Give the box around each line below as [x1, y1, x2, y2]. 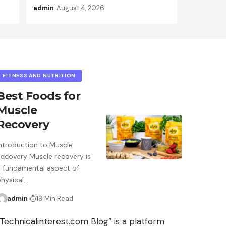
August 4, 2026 [56, 4, 104, 13]
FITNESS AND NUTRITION [3, 72, 76, 79]
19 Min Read [36, 194, 74, 203]
